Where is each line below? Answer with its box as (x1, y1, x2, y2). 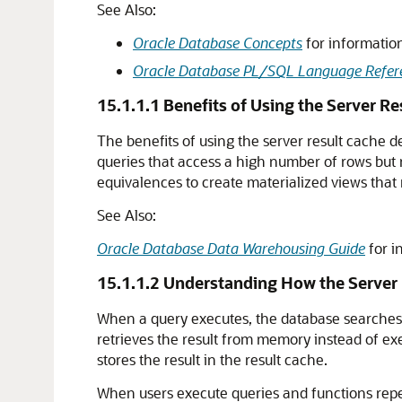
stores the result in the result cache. (97, 350, 328, 369)
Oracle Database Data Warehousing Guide (97, 239, 365, 258)
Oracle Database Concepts (133, 33, 302, 52)
